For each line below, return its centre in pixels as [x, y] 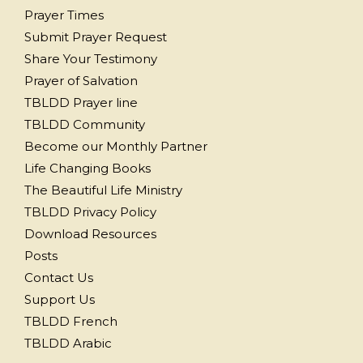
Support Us [60, 299]
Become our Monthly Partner [116, 146]
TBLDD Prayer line [81, 102]
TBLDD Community [85, 124]
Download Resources [90, 233]
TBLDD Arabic [68, 343]
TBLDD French [71, 321]
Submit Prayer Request [96, 36]
